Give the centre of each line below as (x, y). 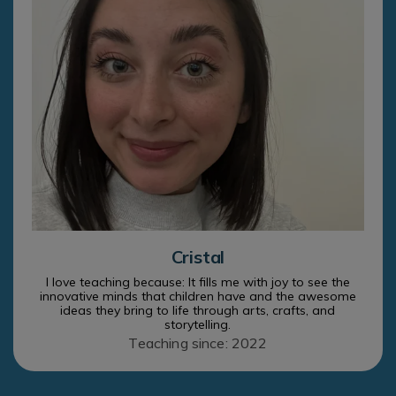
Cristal (198, 256)
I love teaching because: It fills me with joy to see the (198, 282)
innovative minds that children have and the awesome (198, 296)
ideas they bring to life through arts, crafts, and (198, 310)
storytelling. (198, 324)
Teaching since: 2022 (198, 343)
